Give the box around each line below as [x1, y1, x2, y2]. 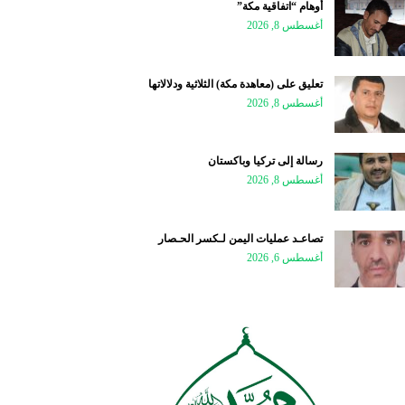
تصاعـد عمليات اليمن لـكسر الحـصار [158, 231, 324, 245]
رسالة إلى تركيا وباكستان [208, 155, 324, 168]
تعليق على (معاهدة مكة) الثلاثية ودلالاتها [148, 77, 324, 90]
